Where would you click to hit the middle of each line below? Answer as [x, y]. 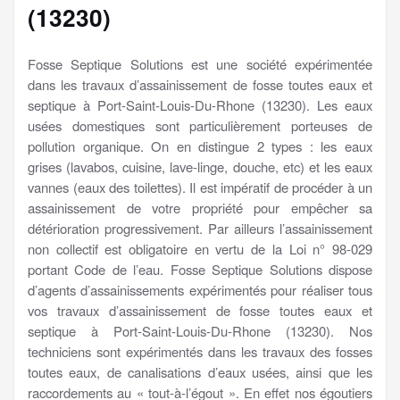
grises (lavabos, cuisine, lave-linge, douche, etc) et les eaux [200, 166]
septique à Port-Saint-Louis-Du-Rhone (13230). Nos [200, 330]
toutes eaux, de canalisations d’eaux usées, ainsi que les [200, 371]
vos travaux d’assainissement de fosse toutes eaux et [200, 310]
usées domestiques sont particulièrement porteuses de [200, 125]
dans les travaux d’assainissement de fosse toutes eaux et [200, 84]
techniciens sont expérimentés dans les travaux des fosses [200, 351]
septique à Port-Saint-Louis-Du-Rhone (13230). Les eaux [200, 104]
